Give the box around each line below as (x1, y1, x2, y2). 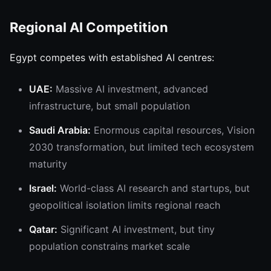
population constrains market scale (29, 240, 190, 252)
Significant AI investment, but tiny (57, 223, 215, 235)
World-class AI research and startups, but (57, 182, 250, 194)
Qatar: (29, 223, 57, 235)
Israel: (29, 182, 57, 194)
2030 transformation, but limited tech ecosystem (29, 141, 254, 153)
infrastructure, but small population (29, 100, 190, 112)
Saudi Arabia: (29, 124, 91, 136)
